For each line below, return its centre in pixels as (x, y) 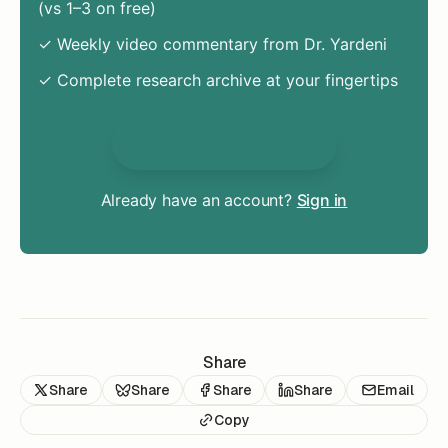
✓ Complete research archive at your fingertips (217, 79)
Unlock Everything (214, 143)
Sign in (322, 199)
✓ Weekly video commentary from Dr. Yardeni (212, 43)
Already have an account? (198, 199)
